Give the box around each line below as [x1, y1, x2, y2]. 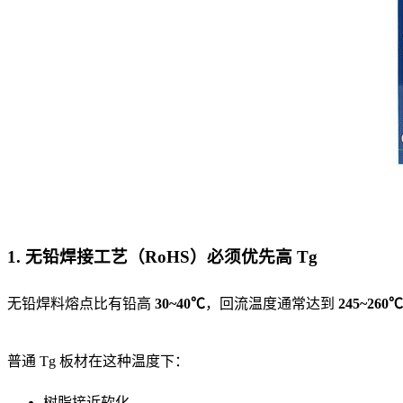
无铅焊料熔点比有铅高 [7, 296, 155, 312]
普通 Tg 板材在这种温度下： [7, 354, 189, 370]
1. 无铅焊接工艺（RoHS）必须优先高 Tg [7, 246, 318, 266]
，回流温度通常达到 [205, 296, 338, 312]
